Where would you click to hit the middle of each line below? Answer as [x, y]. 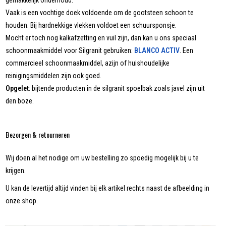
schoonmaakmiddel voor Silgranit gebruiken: [70, 51]
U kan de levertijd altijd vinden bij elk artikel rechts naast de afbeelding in [108, 188]
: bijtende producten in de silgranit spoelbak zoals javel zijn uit [117, 89]
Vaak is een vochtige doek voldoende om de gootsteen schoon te [100, 13]
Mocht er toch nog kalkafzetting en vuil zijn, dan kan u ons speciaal [101, 38]
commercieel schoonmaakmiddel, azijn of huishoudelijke [88, 63]
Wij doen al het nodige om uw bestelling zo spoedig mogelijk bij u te [102, 158]
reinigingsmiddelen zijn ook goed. [54, 76]
